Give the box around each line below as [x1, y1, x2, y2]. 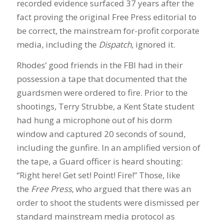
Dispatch [98, 38, 132, 50]
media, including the [16, 38, 99, 50]
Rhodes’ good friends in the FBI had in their [16, 59, 183, 71]
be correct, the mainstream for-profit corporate [16, 25, 199, 36]
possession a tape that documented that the [16, 73, 187, 85]
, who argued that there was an [71, 183, 191, 195]
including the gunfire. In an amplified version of [16, 142, 200, 154]
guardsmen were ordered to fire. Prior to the [16, 87, 188, 99]
